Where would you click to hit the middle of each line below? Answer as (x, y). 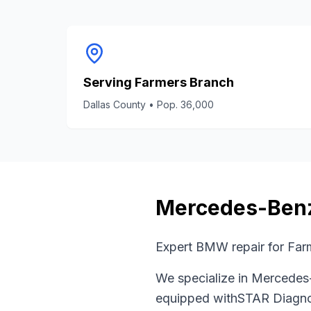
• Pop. (163, 104)
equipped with (196, 298)
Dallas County (115, 104)
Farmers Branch (184, 82)
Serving (109, 82)
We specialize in (203, 278)
